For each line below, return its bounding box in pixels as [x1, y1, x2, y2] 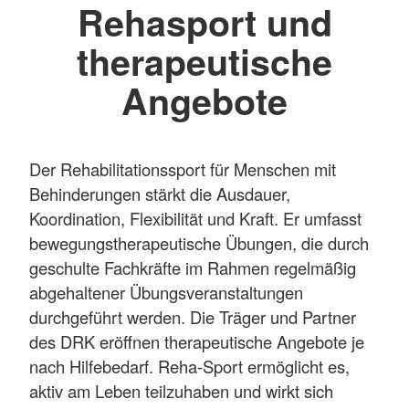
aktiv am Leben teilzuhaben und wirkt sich [29, 378, 333, 403]
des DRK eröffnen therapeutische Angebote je [29, 329, 364, 353]
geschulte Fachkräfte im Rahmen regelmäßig [29, 255, 356, 279]
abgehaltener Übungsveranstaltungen [29, 279, 303, 304]
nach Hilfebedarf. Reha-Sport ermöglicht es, [29, 353, 350, 378]
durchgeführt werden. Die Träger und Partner [29, 304, 356, 329]
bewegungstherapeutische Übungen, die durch [29, 230, 369, 255]
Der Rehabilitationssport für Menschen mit [29, 156, 336, 181]
